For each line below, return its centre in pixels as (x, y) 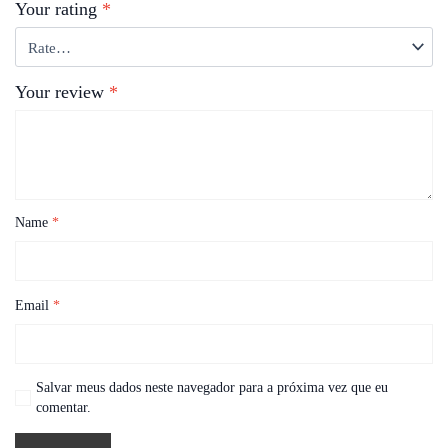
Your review (62, 92)
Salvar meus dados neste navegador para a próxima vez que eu (211, 388)
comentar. (63, 408)
